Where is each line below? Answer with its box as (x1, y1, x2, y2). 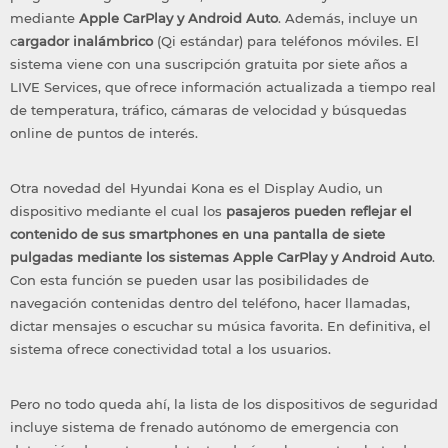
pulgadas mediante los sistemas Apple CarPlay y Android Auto (10, 249, 432, 266)
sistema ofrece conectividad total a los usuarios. (10, 341, 331, 358)
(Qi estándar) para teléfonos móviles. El (153, 33, 419, 50)
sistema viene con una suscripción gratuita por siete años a (10, 56, 408, 73)
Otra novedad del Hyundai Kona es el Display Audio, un (10, 180, 383, 197)
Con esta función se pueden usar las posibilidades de (10, 272, 369, 289)
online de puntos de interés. (10, 125, 198, 142)
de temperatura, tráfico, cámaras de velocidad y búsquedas (10, 102, 407, 119)
